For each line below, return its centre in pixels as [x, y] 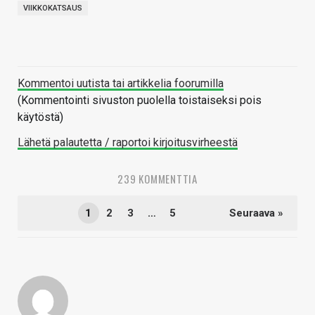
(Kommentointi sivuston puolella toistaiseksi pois [140, 101]
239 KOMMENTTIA [157, 179]
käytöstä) [40, 117]
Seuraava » [256, 213]
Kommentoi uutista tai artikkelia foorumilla [121, 84]
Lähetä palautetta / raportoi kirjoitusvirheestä [128, 143]
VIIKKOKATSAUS [53, 8]
